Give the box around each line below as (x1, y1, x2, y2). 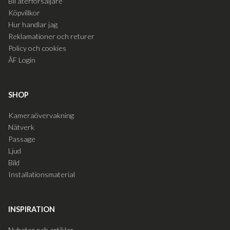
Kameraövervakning (8, 110, 74, 120)
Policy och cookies (8, 43, 66, 52)
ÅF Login (8, 55, 35, 64)
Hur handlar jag (8, 20, 57, 29)
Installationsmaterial (8, 169, 75, 179)
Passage (8, 134, 35, 143)
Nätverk (8, 122, 34, 131)
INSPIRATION (8, 204, 55, 214)
